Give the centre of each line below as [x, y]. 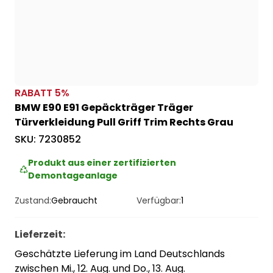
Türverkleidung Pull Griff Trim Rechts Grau [124, 122]
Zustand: [33, 201]
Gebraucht [74, 201]
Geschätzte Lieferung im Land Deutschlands [120, 254]
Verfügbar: [159, 201]
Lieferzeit [39, 235]
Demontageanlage [73, 176]
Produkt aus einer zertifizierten [102, 163]
